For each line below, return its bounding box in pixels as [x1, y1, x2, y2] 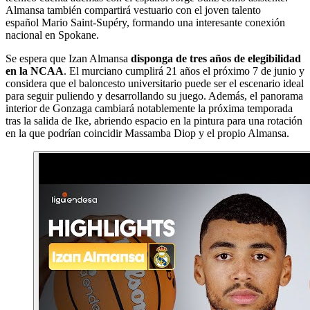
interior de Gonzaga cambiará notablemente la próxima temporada [6, 102, 293, 114]
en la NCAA [6, 64, 64, 77]
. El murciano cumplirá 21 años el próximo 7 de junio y [64, 64, 304, 77]
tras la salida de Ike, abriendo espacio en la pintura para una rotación [6, 114, 302, 127]
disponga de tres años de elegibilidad [131, 52, 301, 64]
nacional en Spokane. [6, 28, 99, 41]
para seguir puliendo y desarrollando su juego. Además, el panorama [6, 89, 303, 102]
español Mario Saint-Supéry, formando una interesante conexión [6, 16, 285, 28]
